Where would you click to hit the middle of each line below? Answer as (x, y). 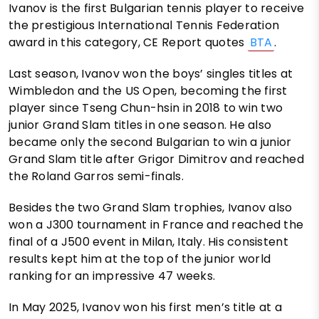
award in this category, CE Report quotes (128, 42)
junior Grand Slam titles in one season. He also (140, 125)
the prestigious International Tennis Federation (144, 25)
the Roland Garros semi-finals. (96, 176)
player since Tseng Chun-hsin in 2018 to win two (146, 108)
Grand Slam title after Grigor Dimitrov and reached (157, 159)
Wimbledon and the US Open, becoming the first (148, 90)
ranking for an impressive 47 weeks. (112, 276)
